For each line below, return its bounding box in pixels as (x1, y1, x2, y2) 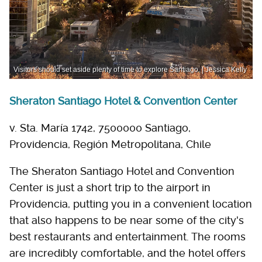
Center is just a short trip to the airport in (9, 181, 211, 194)
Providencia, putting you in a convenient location (9, 198, 252, 210)
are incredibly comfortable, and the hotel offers (9, 247, 246, 259)
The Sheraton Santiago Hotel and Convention (9, 165, 235, 177)
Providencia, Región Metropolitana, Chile (9, 138, 211, 150)
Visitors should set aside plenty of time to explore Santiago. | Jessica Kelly (13, 65, 247, 74)
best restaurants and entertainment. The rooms (9, 230, 246, 243)
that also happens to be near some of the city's (9, 214, 244, 226)
